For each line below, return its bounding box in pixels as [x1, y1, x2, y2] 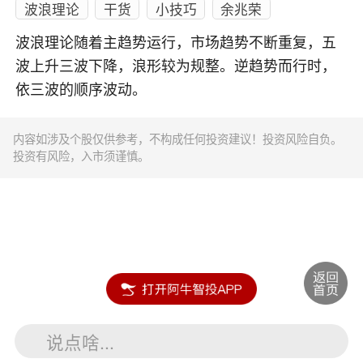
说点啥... [46, 328, 115, 354]
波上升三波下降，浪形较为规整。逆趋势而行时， [15, 58, 337, 75]
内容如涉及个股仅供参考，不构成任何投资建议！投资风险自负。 [13, 130, 343, 147]
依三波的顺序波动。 [15, 82, 147, 99]
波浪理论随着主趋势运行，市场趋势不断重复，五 [15, 35, 337, 52]
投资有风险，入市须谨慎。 [13, 147, 150, 164]
